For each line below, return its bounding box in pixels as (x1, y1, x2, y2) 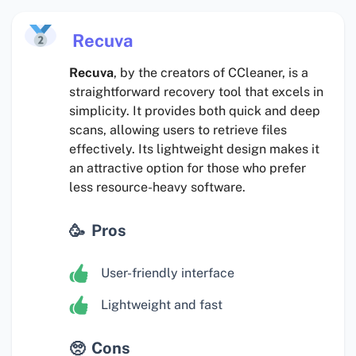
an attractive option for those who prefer (69, 161, 306, 176)
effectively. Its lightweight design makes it (69, 141, 319, 157)
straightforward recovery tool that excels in (69, 84, 323, 100)
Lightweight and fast (101, 297, 222, 313)
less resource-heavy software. (69, 180, 246, 195)
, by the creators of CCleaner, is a (114, 65, 308, 81)
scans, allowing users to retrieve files (69, 122, 287, 138)
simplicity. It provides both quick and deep (69, 103, 320, 119)
